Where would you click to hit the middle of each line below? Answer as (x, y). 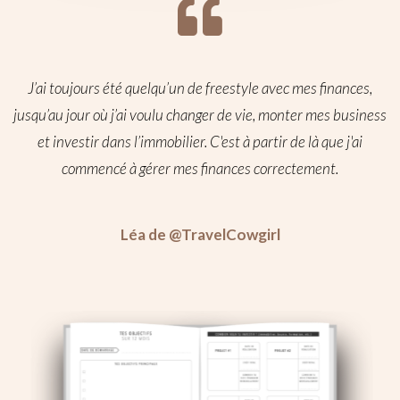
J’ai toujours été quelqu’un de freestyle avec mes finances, (200, 88)
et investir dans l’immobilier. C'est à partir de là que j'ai (200, 142)
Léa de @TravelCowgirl (200, 235)
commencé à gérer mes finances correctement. (200, 169)
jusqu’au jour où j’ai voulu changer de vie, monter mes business (200, 115)
